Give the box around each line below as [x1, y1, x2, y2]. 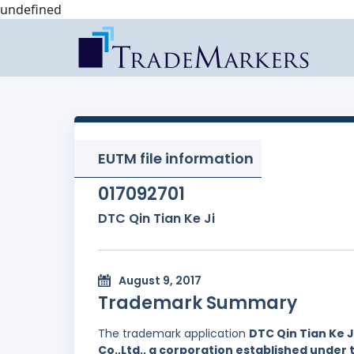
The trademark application [98, 326, 249, 342]
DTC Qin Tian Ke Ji [98, 209, 215, 228]
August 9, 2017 [119, 273, 201, 289]
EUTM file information [98, 149, 254, 168]
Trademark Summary [98, 291, 297, 316]
